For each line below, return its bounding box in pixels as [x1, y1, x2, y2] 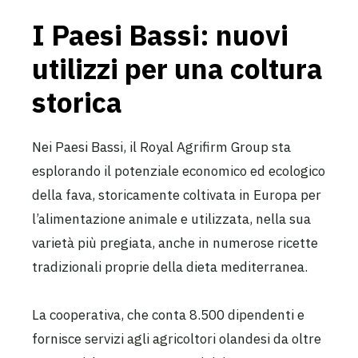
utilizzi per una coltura [32, 50, 323, 87]
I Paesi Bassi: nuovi [32, 16, 288, 54]
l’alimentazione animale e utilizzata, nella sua [32, 209, 311, 228]
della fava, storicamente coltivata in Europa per [32, 185, 321, 204]
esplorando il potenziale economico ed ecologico [32, 161, 325, 180]
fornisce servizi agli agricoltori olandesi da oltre [32, 330, 321, 348]
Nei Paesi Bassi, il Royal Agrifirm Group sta [32, 137, 291, 156]
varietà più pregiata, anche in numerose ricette [32, 233, 318, 252]
